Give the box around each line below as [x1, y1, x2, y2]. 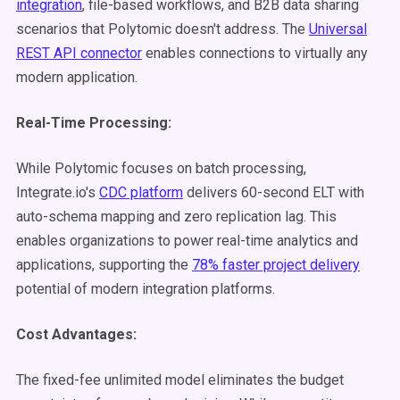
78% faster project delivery [192, 256, 360, 273]
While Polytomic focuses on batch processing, [16, 160, 306, 177]
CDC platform [99, 184, 183, 201]
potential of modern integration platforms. [16, 280, 275, 297]
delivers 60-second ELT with [183, 184, 364, 201]
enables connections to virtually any [142, 45, 368, 62]
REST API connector [16, 45, 142, 62]
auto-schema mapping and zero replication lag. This [16, 208, 337, 225]
